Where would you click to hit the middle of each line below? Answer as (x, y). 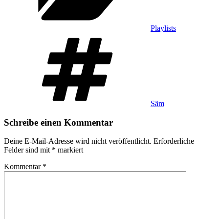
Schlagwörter (171, 36)
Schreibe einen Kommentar (58, 122)
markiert (69, 150)
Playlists (163, 28)
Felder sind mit (28, 150)
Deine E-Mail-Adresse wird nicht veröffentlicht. (78, 141)
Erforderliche (174, 141)
